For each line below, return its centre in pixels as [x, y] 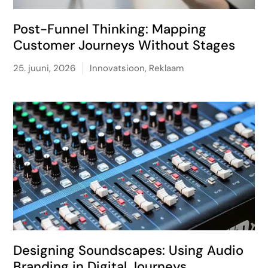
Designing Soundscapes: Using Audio [129, 250]
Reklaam [167, 68]
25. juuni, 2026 [45, 68]
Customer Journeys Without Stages [124, 45]
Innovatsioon [118, 68]
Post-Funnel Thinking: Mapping [110, 29]
